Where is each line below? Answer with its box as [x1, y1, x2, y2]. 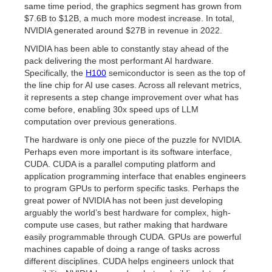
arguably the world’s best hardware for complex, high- [24, 208, 231, 217]
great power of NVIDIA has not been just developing [24, 195, 223, 205]
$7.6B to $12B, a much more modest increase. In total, [24, 13, 234, 23]
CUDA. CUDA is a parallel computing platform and [24, 159, 216, 169]
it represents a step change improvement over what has [24, 92, 239, 102]
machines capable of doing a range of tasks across [24, 244, 220, 254]
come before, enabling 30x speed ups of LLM [24, 104, 199, 114]
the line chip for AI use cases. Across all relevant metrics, [24, 80, 242, 90]
